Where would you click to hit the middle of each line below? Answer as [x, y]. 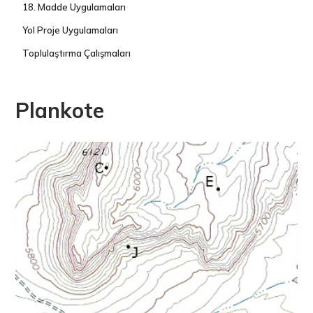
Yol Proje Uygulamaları [71, 30]
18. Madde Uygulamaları [74, 7]
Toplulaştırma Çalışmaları [77, 53]
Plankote [60, 110]
